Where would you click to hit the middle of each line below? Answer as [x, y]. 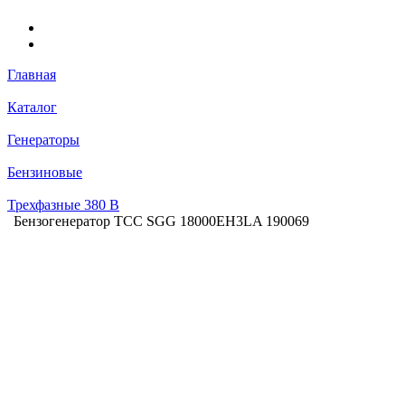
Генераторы [43, 139]
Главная [32, 74]
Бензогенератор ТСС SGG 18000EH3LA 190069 [161, 221]
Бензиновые [45, 172]
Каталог [32, 107]
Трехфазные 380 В [63, 204]
